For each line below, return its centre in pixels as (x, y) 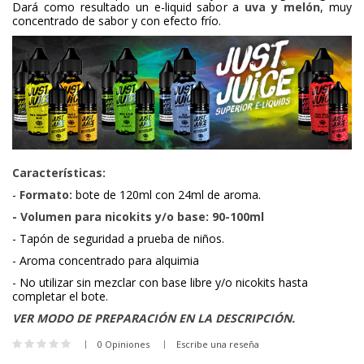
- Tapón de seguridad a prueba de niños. (118, 239)
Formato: (46, 195)
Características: (59, 173)
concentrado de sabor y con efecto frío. (117, 20)
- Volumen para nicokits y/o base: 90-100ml (138, 217)
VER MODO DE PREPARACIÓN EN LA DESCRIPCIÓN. (154, 318)
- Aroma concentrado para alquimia (106, 261)
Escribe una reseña (218, 344)
